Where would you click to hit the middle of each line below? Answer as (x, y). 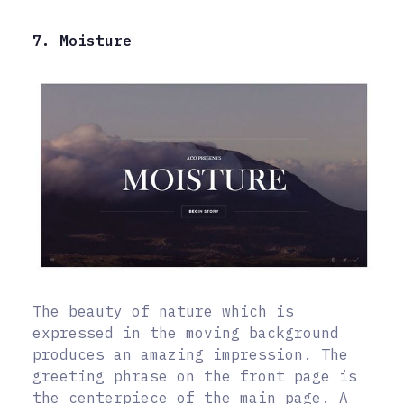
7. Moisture (82, 41)
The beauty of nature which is (163, 311)
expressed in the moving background (186, 332)
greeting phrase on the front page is (195, 376)
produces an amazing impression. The (190, 354)
